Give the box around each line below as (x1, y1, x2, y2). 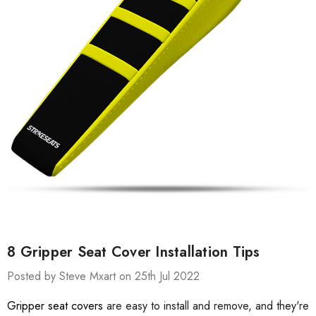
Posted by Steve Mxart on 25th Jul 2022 (7, 268, 200, 285)
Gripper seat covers (7, 298, 103, 315)
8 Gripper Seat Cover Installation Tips (7, 242, 260, 263)
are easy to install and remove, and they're (103, 298, 309, 315)
